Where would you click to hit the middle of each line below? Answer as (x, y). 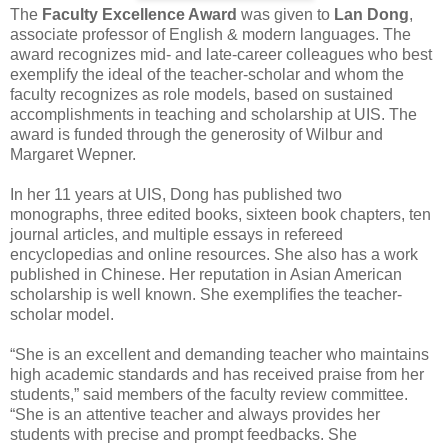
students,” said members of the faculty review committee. (209, 394)
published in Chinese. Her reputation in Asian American (206, 274)
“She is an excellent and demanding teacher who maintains (219, 354)
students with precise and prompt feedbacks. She (183, 434)
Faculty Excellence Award (139, 14)
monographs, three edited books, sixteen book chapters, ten (220, 214)
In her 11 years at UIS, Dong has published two (176, 194)
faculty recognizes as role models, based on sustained (201, 94)
